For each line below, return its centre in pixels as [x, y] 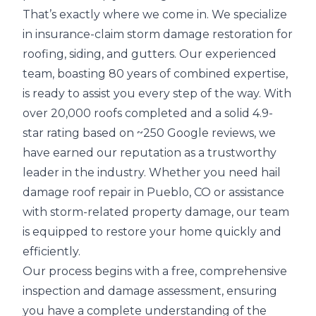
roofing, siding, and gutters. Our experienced [150, 54]
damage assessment [165, 291]
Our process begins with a [97, 271]
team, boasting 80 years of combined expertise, [155, 74]
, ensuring [249, 291]
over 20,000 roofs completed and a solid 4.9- [148, 113]
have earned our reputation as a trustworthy [150, 153]
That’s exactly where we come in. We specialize [155, 14]
